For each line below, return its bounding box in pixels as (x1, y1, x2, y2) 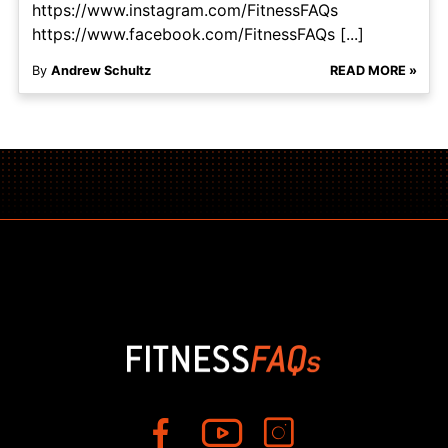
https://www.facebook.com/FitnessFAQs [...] (31, 24, 364, 45)
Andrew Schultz (50, 63, 151, 79)
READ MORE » (329, 63, 417, 79)
